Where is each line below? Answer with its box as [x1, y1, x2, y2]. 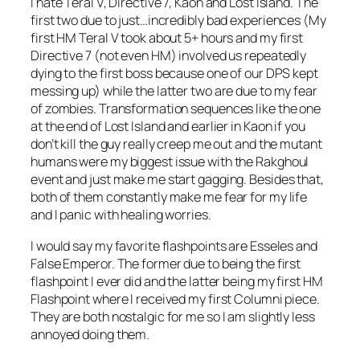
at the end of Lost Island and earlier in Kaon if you [31, 117, 305, 136]
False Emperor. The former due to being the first [31, 254, 301, 272]
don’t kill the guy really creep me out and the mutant [31, 135, 322, 153]
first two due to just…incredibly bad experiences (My [31, 11, 326, 30]
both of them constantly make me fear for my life [31, 188, 308, 207]
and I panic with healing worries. [31, 206, 211, 224]
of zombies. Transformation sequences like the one [31, 100, 321, 118]
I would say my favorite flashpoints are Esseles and [31, 236, 317, 255]
